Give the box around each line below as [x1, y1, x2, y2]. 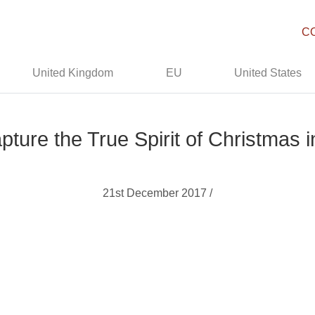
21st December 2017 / [103, 187, 212, 199]
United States [234, 67, 302, 79]
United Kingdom [32, 67, 114, 79]
